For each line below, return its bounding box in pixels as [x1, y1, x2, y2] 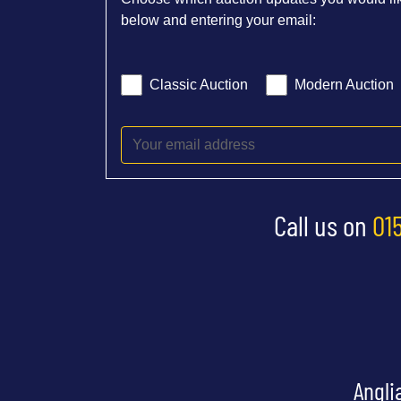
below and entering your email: [121, 13, 316, 29]
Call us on [274, 208, 372, 243]
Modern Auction [294, 77, 394, 93]
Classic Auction [149, 77, 248, 93]
